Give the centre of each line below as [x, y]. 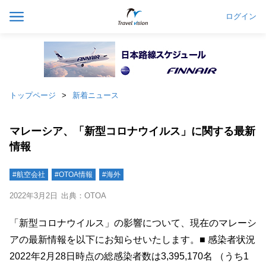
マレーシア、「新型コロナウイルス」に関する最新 [132, 131]
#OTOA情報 [74, 175]
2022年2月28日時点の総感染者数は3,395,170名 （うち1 [129, 256]
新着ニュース [96, 95]
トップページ [33, 95]
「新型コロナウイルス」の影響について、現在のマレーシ [133, 223]
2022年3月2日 [34, 196]
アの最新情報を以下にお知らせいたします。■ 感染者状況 [132, 240]
